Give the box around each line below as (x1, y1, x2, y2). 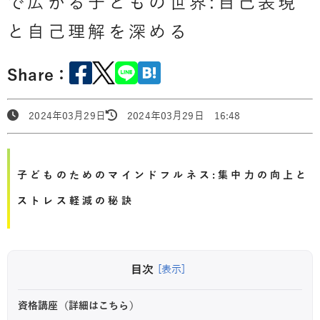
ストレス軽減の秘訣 (17, 195, 134, 206)
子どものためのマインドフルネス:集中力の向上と (17, 169, 309, 181)
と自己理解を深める (7, 23, 189, 41)
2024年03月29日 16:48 (117, 110, 241, 121)
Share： (7, 67, 70, 85)
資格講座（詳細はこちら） (18, 300, 139, 311)
